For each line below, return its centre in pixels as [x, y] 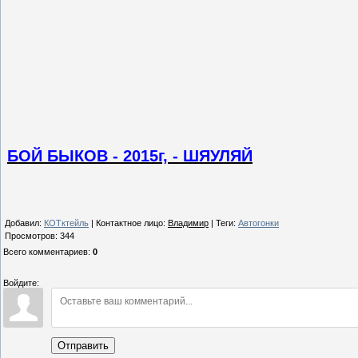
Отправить [83, 345]
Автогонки [259, 223]
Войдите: [21, 282]
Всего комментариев [46, 251]
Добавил [22, 223]
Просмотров [30, 235]
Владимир [188, 223]
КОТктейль [66, 223]
